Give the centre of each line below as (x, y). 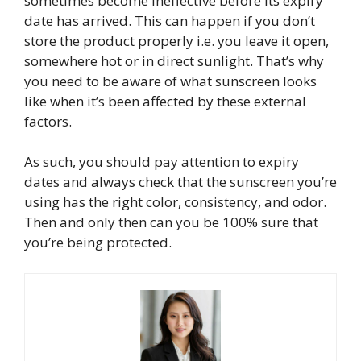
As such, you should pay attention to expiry (162, 162)
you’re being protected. (100, 243)
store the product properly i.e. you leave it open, (176, 40)
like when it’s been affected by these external (165, 101)
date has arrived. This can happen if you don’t (170, 20)
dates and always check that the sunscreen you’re (180, 182)
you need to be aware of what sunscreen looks (170, 81)
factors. (50, 121)
